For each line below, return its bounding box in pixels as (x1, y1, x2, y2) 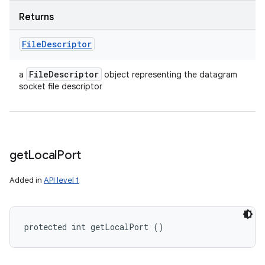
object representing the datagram (102, 69, 237, 80)
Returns (19, 11, 54, 23)
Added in (9, 175, 44, 185)
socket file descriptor (19, 81, 102, 92)
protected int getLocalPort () (24, 221, 164, 232)
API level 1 (44, 175, 79, 185)
